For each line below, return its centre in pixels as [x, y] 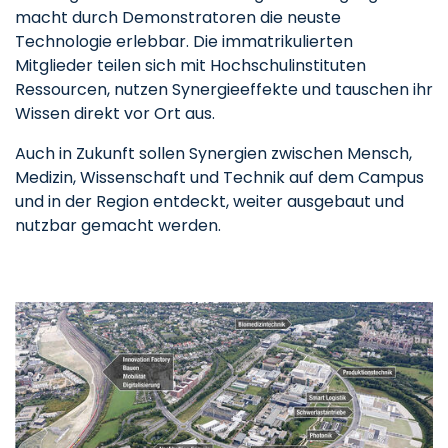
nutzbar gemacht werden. [118, 226]
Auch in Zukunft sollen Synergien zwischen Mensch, [213, 154]
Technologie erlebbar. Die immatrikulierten [184, 42]
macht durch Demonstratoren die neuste [178, 18]
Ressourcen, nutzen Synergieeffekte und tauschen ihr [224, 90]
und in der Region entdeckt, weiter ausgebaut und [209, 202]
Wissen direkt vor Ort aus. [115, 114]
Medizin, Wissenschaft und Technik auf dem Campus [219, 178]
